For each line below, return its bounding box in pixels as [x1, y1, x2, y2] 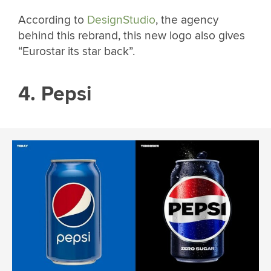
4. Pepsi [18, 81, 92, 106]
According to [18, 13, 87, 27]
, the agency [155, 13, 218, 27]
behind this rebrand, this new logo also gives [18, 28, 245, 43]
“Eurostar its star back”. [18, 44, 135, 59]
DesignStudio [87, 13, 155, 27]
